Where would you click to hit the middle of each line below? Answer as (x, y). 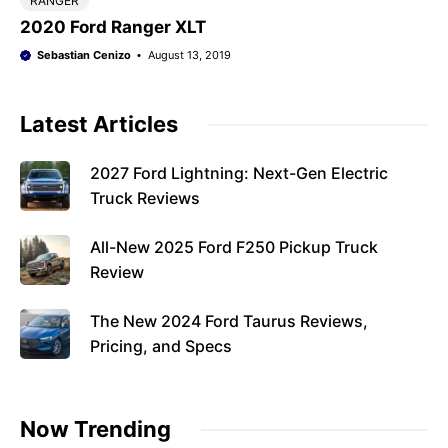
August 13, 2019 (189, 55)
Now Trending (95, 429)
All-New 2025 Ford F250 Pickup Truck (234, 247)
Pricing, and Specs (161, 346)
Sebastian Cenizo (83, 55)
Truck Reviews (145, 198)
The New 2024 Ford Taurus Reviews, (229, 321)
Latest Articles (99, 124)
